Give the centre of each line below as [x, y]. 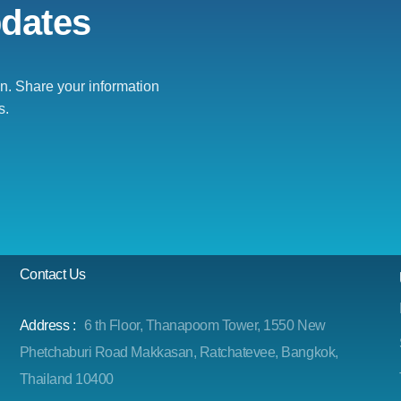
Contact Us [52, 274]
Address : [47, 325]
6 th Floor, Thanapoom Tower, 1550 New [205, 325]
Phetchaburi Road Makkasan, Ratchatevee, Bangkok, [179, 352]
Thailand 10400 [66, 379]
